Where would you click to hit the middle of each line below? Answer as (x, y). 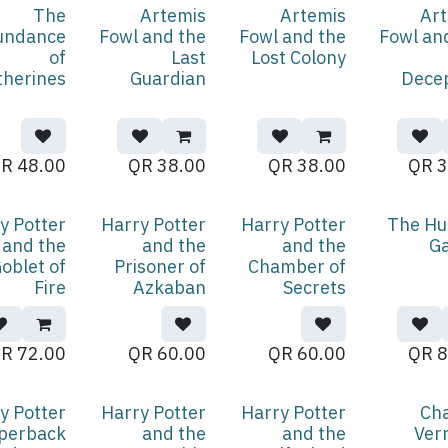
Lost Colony (298, 57)
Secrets (314, 287)
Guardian (167, 78)
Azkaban (169, 287)
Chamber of (296, 266)
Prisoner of (159, 266)
